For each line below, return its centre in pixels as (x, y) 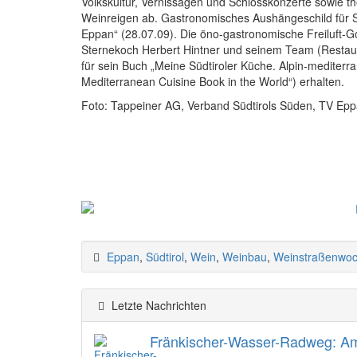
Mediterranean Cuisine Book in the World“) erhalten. (213, 81)
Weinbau (245, 256)
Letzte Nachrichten (157, 305)
